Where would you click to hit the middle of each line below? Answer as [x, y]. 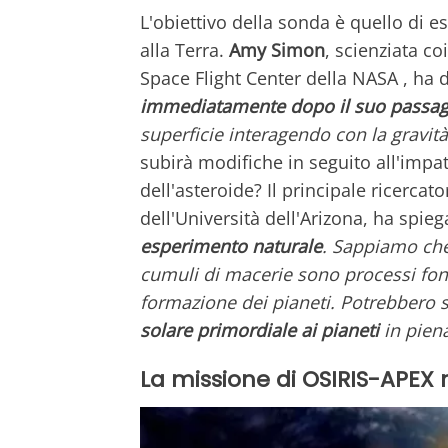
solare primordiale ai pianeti [259, 329]
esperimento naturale [231, 245]
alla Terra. [184, 49]
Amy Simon [277, 49]
